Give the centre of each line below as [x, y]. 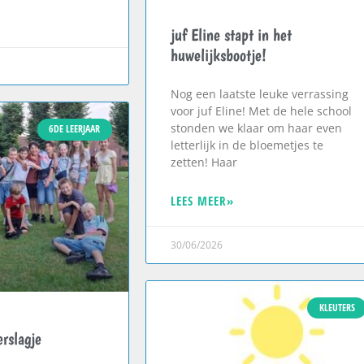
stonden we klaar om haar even [256, 128]
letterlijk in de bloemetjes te [247, 145]
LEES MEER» [202, 201]
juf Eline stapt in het [231, 35]
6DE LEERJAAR [75, 129]
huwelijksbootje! [218, 55]
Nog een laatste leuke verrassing [259, 94]
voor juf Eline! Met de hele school [261, 111]
